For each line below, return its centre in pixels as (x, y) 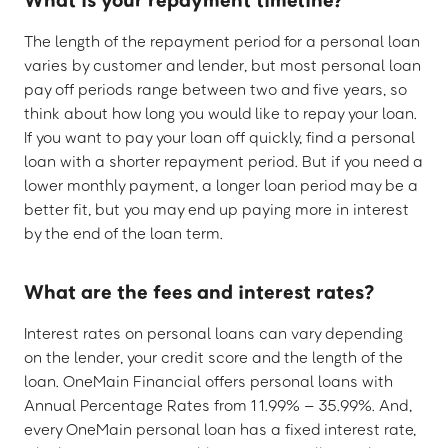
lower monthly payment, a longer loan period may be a (221, 185)
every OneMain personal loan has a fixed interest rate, (220, 429)
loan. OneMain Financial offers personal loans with (208, 381)
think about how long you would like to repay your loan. (220, 113)
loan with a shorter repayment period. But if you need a (223, 161)
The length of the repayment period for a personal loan (222, 41)
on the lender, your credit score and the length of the (213, 357)
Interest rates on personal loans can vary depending (213, 333)
